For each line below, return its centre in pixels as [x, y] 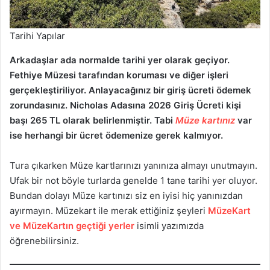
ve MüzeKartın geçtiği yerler [73, 225]
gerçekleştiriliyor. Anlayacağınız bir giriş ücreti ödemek [130, 90]
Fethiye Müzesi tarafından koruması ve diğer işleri [119, 75]
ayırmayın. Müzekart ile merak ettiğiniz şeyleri [109, 210]
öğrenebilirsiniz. [44, 240]
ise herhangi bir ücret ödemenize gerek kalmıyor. [116, 135]
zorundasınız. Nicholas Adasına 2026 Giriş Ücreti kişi [125, 105]
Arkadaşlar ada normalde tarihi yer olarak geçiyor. [120, 60]
